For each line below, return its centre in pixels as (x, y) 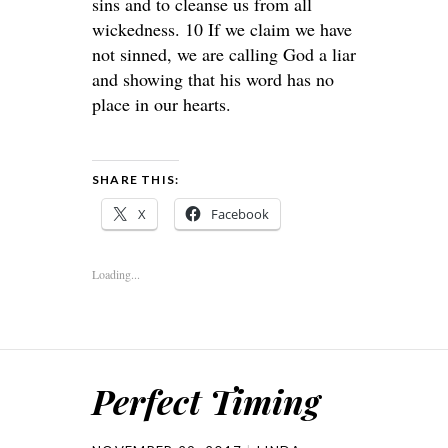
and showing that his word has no (213, 79)
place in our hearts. (161, 104)
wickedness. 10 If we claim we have (222, 29)
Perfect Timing (206, 401)
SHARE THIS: (136, 179)
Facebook (240, 214)
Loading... (116, 274)
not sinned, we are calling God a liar (224, 54)
